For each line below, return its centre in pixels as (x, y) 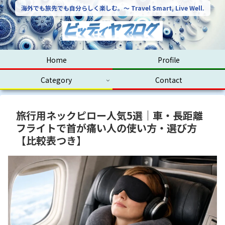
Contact (169, 80)
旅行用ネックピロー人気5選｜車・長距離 (109, 115)
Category (56, 80)
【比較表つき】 (51, 140)
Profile (169, 60)
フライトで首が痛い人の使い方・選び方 (106, 128)
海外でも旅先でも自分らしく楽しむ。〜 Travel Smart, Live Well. (113, 8)
